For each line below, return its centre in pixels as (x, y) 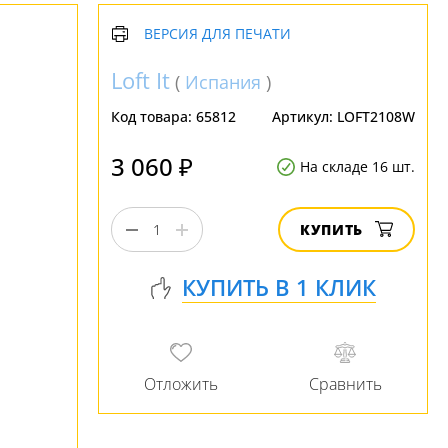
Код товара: (153, 116)
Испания (223, 82)
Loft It (140, 80)
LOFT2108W (376, 116)
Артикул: (304, 116)
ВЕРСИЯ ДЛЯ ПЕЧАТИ (217, 33)
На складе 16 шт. (357, 166)
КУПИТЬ (331, 229)
